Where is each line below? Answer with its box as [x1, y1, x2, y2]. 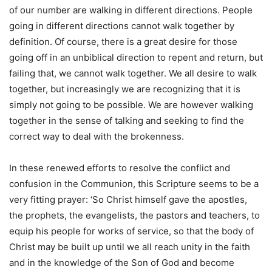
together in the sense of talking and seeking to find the [9, 115, 244, 127]
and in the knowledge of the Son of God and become [9, 257, 234, 269]
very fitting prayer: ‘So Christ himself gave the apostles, [9, 194, 247, 206]
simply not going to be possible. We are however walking [9, 99, 253, 111]
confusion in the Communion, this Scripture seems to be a [9, 178, 259, 190]
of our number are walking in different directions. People [9, 4, 253, 16]
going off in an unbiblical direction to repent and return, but [9, 52, 263, 64]
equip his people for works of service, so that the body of [9, 225, 254, 237]
